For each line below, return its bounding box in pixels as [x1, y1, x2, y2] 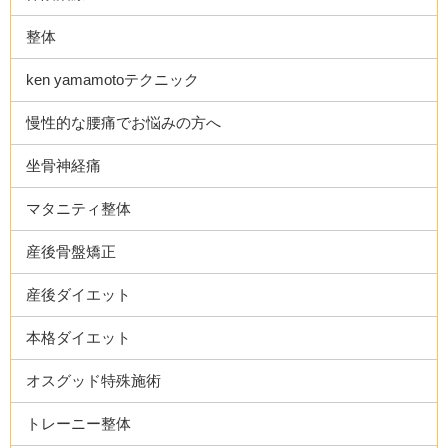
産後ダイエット [26, 286, 132, 303]
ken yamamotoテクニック [26, 71, 200, 88]
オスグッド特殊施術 [26, 372, 162, 389]
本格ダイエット [26, 329, 132, 346]
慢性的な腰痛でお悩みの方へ [26, 114, 222, 131]
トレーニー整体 [26, 415, 132, 432]
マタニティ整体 [26, 200, 132, 217]
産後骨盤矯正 [26, 243, 117, 260]
